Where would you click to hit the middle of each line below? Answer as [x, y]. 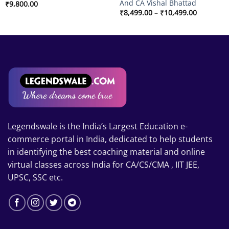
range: [207, 18]
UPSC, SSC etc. [35, 177]
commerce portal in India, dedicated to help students [110, 139]
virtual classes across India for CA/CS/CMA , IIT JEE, [104, 164]
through [210, 32]
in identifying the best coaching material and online [106, 152]
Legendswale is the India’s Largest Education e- [98, 126]
